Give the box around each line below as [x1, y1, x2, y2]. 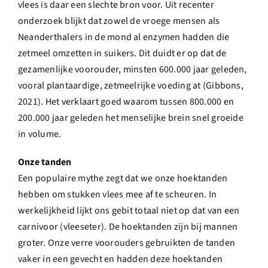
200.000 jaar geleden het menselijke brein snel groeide [18, 111, 243, 124]
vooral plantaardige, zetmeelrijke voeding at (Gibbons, [18, 79, 243, 92]
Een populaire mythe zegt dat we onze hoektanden [18, 172, 228, 185]
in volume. [18, 127, 62, 141]
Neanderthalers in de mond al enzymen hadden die [18, 31, 230, 44]
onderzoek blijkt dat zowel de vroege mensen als [18, 14, 220, 28]
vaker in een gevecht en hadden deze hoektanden [18, 252, 223, 266]
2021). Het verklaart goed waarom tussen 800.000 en [18, 95, 234, 108]
